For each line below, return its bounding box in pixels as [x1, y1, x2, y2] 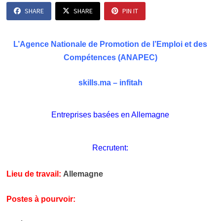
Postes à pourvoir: [6, 195, 75, 204]
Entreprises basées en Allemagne [51, 110, 170, 119]
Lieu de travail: [6, 170, 61, 179]
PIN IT [122, 6, 138, 15]
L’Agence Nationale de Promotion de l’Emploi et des [13, 40, 208, 48]
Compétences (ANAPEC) [63, 53, 157, 62]
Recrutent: [92, 144, 129, 152]
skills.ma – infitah [78, 78, 143, 87]
